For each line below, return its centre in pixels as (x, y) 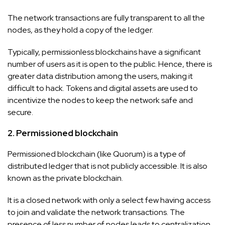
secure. (20, 112)
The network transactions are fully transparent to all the (106, 18)
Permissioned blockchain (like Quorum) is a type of (97, 154)
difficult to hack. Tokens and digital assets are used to (103, 88)
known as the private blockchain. (65, 178)
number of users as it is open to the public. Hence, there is (110, 64)
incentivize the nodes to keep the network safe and (100, 100)
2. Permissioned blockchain (63, 133)
